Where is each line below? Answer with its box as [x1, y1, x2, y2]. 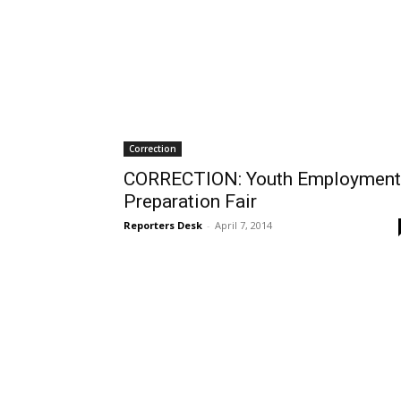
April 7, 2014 [215, 218, 272, 232]
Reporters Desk [124, 218, 202, 232]
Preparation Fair [124, 191, 257, 212]
